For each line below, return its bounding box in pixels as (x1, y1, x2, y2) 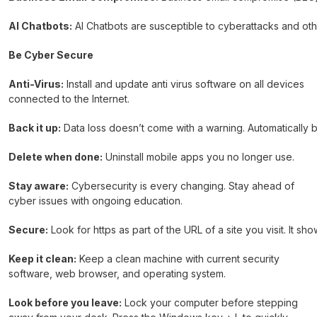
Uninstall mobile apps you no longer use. (103, 150, 297, 163)
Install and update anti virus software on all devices (64, 77, 304, 90)
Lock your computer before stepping (122, 296, 298, 309)
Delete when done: (8, 150, 103, 163)
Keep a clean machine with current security (76, 252, 279, 265)
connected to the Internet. (8, 92, 135, 105)
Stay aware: (8, 179, 69, 192)
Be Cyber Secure (8, 48, 93, 61)
